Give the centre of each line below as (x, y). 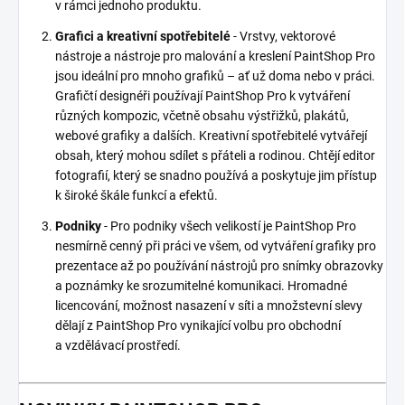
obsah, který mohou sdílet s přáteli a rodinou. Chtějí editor (215, 155)
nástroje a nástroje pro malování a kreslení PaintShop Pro (215, 56)
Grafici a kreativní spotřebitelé (143, 36)
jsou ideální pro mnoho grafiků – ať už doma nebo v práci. (215, 75)
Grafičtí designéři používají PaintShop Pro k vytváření (202, 95)
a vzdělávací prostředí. (118, 345)
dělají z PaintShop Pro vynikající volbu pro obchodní (198, 325)
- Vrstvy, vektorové (283, 36)
